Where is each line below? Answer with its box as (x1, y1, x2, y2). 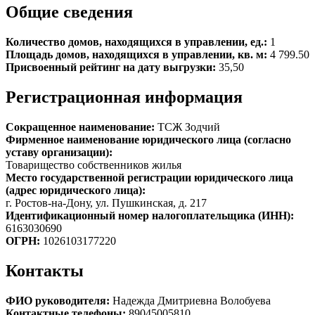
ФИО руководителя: (6, 294, 112, 307)
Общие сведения (6, 3, 133, 22)
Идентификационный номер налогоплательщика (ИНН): (6, 209, 297, 221)
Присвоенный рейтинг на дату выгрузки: (6, 60, 219, 73)
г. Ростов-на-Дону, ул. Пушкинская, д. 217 (6, 196, 207, 209)
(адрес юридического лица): (6, 184, 148, 196)
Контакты (6, 261, 84, 280)
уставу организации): (6, 146, 115, 158)
